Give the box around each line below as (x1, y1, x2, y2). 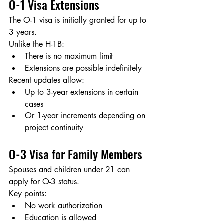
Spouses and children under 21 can (9, 164, 132, 175)
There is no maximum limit (25, 51, 113, 62)
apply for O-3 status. (9, 176, 79, 187)
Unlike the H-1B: (9, 39, 64, 50)
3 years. (9, 27, 37, 38)
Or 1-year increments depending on (25, 111, 148, 121)
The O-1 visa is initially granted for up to (9, 15, 149, 26)
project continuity (25, 122, 83, 133)
